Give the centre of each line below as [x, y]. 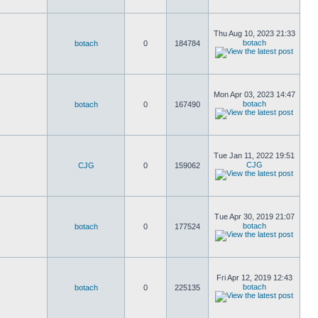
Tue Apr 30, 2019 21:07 [254, 216]
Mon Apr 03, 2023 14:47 [254, 94]
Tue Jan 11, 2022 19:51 [254, 155]
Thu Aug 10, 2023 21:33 [254, 33]
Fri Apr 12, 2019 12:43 [254, 278]
